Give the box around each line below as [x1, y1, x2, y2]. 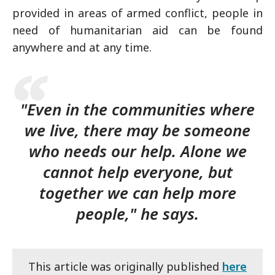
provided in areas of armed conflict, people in [12, 5, 263, 20]
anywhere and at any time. [12, 39, 152, 55]
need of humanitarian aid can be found [12, 22, 263, 37]
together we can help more [39, 181, 236, 204]
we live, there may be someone [25, 118, 250, 141]
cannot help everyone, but [42, 160, 233, 183]
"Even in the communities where [20, 98, 255, 120]
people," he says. [76, 202, 199, 225]
